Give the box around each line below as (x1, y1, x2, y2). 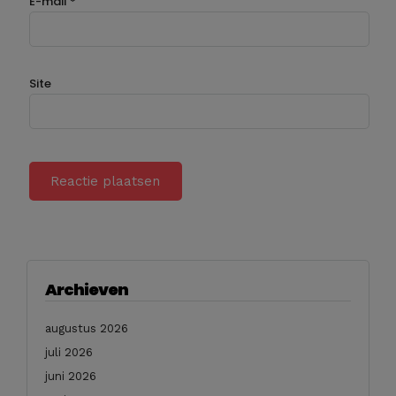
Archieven (45, 278, 128, 301)
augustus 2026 (45, 321, 128, 335)
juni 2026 (45, 369, 96, 383)
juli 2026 (45, 345, 93, 359)
